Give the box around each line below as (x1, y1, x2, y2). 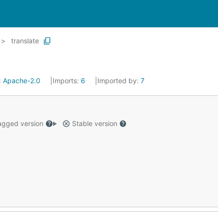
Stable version (70, 119, 119, 127)
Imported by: (97, 76, 141, 85)
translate (11, 36, 39, 45)
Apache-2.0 (3, 76, 40, 85)
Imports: (53, 76, 81, 85)
